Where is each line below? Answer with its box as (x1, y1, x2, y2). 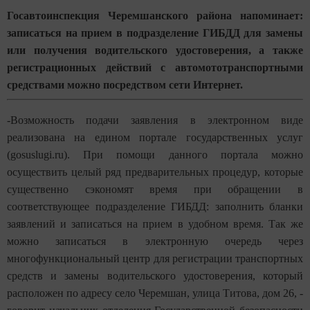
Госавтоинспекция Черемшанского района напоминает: (7, 10, 303, 22)
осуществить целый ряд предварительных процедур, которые (7, 166, 303, 179)
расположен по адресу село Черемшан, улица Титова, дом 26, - (7, 287, 303, 300)
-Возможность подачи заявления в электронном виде (7, 114, 303, 127)
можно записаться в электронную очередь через (7, 235, 303, 248)
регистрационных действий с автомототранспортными (7, 62, 303, 74)
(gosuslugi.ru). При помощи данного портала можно (7, 149, 303, 161)
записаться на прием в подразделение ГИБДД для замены (7, 27, 303, 39)
